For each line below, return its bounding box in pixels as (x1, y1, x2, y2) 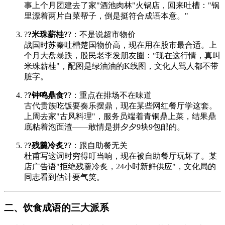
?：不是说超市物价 (68, 30, 136, 39)
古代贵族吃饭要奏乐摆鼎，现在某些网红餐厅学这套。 (24, 101, 217, 110)
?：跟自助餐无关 (68, 141, 128, 150)
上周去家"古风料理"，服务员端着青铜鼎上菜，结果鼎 (24, 112, 216, 121)
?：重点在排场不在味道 (68, 91, 152, 100)
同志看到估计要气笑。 (24, 173, 104, 182)
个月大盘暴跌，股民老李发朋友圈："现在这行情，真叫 (24, 51, 220, 60)
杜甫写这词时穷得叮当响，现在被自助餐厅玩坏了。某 (24, 152, 217, 161)
